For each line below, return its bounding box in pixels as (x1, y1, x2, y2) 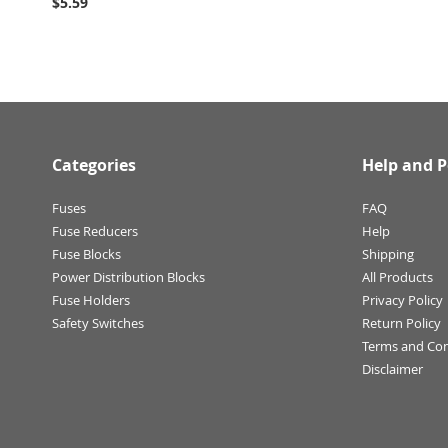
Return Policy (362, 314, 441, 332)
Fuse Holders (52, 291, 130, 309)
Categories (52, 154, 136, 176)
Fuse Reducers (52, 222, 138, 240)
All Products (362, 268, 433, 286)
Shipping (362, 245, 414, 263)
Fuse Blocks (52, 245, 121, 263)
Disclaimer (362, 360, 423, 378)
